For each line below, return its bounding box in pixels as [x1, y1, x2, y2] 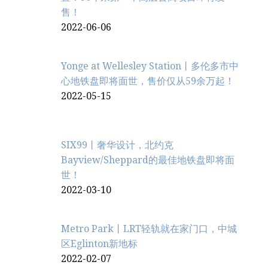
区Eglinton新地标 [61, 237, 138, 249]
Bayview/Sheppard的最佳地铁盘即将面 [61, 154, 234, 166]
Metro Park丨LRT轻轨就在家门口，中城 [61, 223, 237, 234]
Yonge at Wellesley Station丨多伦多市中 [61, 60, 239, 72]
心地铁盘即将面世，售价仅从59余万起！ [61, 75, 234, 87]
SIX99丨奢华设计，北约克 [61, 139, 173, 151]
